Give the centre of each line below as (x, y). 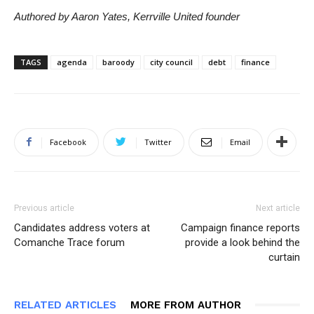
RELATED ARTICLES (65, 305)
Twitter (158, 142)
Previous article (44, 208)
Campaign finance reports (240, 227)
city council (171, 62)
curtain (284, 257)
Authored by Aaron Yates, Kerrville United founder (127, 16)
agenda (72, 62)
